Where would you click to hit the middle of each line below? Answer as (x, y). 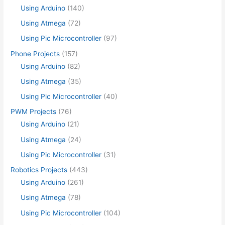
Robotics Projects (39, 170)
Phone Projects (35, 53)
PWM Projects (34, 112)
